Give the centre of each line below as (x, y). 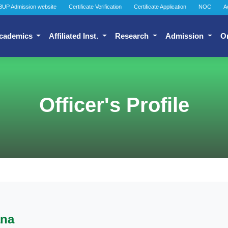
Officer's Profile (114, 105)
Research (133, 36)
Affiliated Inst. (75, 36)
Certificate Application (160, 7)
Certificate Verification (95, 7)
